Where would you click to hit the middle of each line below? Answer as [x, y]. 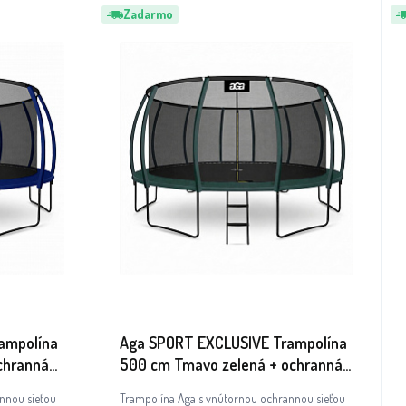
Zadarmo [148, 14]
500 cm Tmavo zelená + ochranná [231, 364]
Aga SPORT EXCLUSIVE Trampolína [233, 343]
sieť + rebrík [159, 386]
